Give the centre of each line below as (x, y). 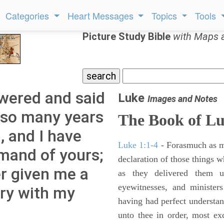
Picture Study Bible (128, 36)
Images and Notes (182, 99)
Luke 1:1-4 (138, 145)
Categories (29, 15)
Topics (166, 15)
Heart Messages (101, 15)
